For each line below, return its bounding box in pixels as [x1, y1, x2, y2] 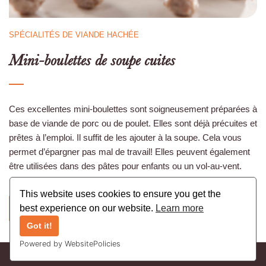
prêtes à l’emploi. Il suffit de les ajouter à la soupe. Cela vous [9, 132, 242, 143]
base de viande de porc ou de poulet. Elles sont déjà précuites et [9, 118, 257, 129]
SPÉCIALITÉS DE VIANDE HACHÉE [9, 30, 139, 40]
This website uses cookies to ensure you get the [20, 188, 221, 199]
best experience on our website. [20, 202, 156, 213]
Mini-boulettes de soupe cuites [9, 50, 175, 69]
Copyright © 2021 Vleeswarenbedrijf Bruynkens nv [66, 248, 231, 257]
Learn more [156, 202, 204, 213]
